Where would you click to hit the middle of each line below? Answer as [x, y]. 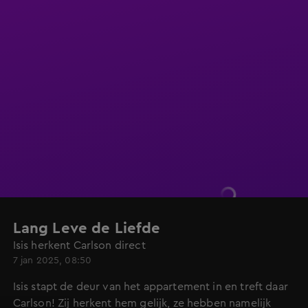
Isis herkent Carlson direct [79, 245]
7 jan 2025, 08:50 [52, 261]
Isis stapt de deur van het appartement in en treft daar [150, 287]
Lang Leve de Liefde [87, 228]
